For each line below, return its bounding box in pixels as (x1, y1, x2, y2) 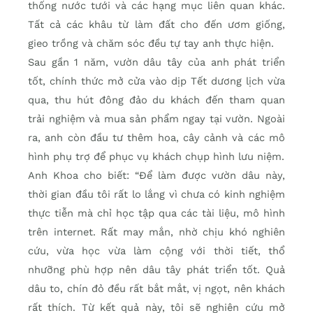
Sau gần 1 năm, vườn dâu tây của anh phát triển (28, 55, 285, 68)
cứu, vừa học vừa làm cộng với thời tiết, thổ (28, 244, 285, 257)
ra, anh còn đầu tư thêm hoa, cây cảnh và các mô (28, 131, 285, 144)
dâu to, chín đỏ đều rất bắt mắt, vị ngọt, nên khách (28, 282, 285, 295)
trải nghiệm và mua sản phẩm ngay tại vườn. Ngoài (28, 112, 285, 125)
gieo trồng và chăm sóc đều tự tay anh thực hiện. (28, 36, 274, 50)
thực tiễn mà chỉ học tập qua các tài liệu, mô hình (28, 206, 285, 219)
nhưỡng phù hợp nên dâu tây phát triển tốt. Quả (28, 263, 285, 276)
